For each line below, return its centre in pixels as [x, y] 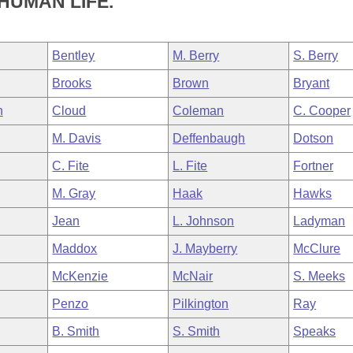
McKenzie [80, 276]
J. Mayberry [205, 249]
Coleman [199, 111]
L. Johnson [204, 221]
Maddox [75, 249]
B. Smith [76, 331]
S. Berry [316, 56]
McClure [317, 249]
